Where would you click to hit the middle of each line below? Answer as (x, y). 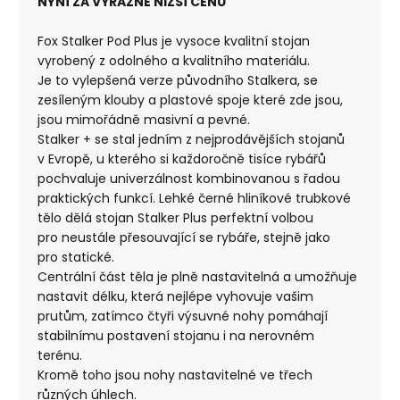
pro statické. (76, 257)
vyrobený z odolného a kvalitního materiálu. (174, 60)
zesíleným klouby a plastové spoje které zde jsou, (191, 100)
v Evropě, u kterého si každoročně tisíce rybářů (182, 158)
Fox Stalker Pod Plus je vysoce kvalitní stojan (174, 41)
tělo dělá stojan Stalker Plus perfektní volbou (176, 217)
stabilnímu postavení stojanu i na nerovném (176, 335)
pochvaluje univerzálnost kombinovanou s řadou (189, 178)
